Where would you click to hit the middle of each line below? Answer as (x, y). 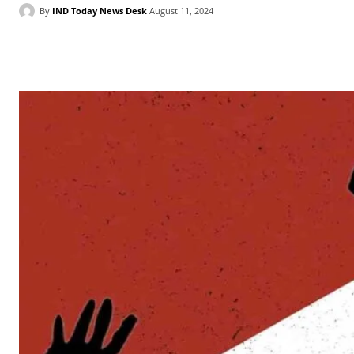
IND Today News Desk (100, 10)
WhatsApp (246, 51)
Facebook (75, 51)
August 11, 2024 (181, 11)
